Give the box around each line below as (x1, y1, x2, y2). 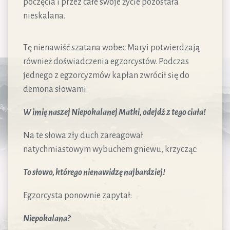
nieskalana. (23, 11, 65, 21)
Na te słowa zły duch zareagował (23, 130, 143, 140)
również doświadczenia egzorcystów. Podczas (23, 56, 189, 66)
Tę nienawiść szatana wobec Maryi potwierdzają (23, 43, 200, 52)
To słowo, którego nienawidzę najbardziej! (23, 167, 165, 177)
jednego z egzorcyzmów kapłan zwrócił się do (23, 70, 189, 80)
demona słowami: (23, 84, 88, 94)
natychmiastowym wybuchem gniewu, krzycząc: (23, 144, 198, 154)
